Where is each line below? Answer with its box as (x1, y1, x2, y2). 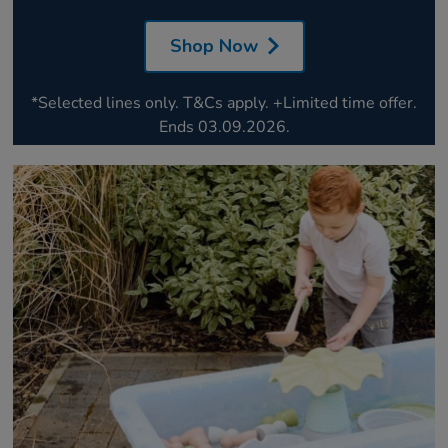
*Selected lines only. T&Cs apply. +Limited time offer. (31, 91, 417, 114)
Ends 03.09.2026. (158, 115, 290, 138)
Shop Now (169, 33, 258, 58)
